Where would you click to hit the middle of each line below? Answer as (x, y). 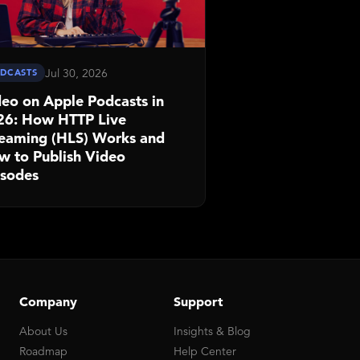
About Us (43, 331)
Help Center (205, 351)
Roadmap (43, 351)
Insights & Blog (212, 331)
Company (48, 301)
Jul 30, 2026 (77, 73)
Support (198, 301)
